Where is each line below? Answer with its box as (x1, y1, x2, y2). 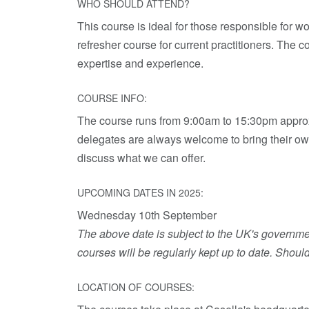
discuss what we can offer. (77, 150, 206, 166)
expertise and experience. (77, 55, 203, 71)
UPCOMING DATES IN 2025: (77, 186, 203, 199)
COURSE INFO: (77, 91, 147, 105)
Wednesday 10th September (77, 207, 217, 223)
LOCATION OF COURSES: (77, 280, 195, 294)
